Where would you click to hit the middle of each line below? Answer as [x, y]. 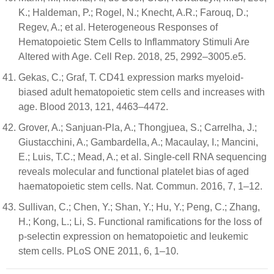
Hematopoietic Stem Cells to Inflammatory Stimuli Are [134, 42]
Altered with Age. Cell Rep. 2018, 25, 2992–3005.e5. [132, 57]
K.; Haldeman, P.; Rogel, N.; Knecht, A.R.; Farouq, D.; [133, 13]
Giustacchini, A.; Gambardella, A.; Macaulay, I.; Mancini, [138, 142]
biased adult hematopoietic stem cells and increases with [142, 92]
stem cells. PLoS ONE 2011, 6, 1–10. [98, 251]
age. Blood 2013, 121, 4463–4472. [93, 107]
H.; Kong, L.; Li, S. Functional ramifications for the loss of [140, 222]
